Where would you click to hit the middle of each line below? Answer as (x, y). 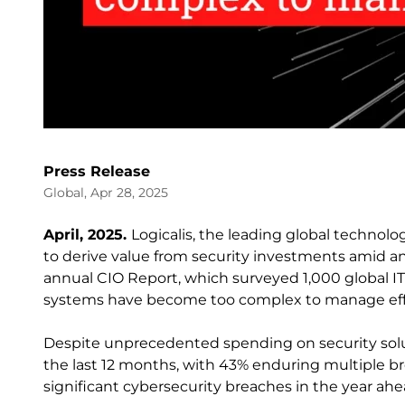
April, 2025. (87, 235)
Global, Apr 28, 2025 (106, 193)
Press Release (97, 171)
